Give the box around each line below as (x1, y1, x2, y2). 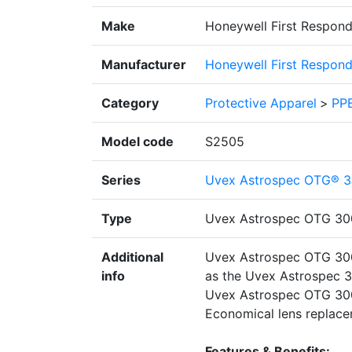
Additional (101, 249, 163, 266)
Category (101, 95, 159, 112)
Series (101, 172, 141, 189)
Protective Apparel (205, 95, 317, 112)
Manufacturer (101, 57, 186, 73)
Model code (101, 134, 174, 150)
